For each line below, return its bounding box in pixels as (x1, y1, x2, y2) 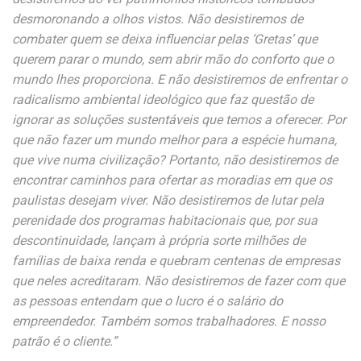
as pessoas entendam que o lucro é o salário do (12, 293, 283, 309)
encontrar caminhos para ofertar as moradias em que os (12, 172, 332, 188)
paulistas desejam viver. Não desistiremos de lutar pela (12, 193, 324, 208)
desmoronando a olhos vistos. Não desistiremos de (12, 11, 303, 27)
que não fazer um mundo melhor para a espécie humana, (12, 132, 337, 147)
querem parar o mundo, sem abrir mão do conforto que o (12, 52, 334, 67)
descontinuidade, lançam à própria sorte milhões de (12, 233, 305, 248)
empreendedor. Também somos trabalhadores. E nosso (12, 313, 326, 329)
